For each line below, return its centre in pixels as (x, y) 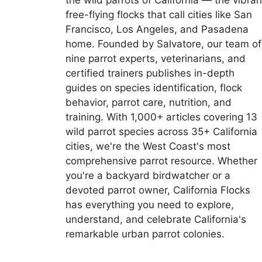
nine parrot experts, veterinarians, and (156, 59)
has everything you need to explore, (150, 205)
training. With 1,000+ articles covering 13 (161, 117)
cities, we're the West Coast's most (148, 146)
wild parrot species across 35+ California (161, 132)
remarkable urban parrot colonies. (145, 234)
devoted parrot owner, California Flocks (158, 190)
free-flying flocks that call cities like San (159, 15)
